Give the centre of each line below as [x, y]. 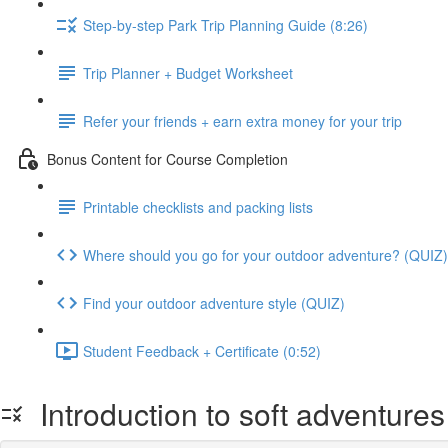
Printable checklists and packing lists [198, 206]
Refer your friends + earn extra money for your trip [242, 120]
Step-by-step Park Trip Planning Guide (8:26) [225, 24]
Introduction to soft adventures [234, 413]
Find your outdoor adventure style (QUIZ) [214, 302]
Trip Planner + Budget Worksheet [188, 72]
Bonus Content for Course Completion [167, 158]
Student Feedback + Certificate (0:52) [202, 350]
